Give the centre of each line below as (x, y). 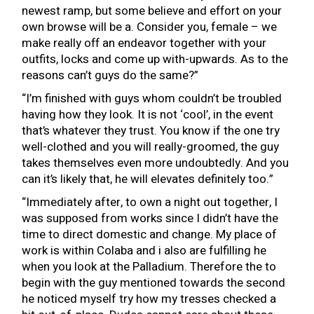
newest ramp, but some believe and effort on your (152, 11)
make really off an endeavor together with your (144, 43)
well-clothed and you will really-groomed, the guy (151, 147)
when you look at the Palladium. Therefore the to (149, 267)
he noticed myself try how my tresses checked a (149, 299)
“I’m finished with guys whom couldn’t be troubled (152, 98)
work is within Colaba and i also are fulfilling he (144, 251)
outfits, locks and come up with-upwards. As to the (155, 59)
